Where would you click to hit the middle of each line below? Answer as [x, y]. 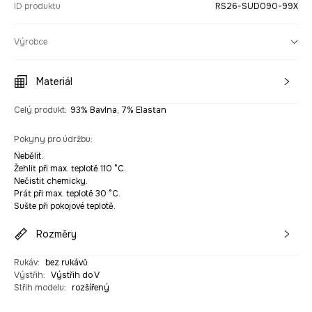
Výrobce [31, 42]
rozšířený [91, 288]
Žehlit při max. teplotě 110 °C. [70, 169]
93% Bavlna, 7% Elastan [118, 110]
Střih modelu [39, 288]
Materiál [54, 82]
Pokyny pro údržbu [52, 140]
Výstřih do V [75, 275]
